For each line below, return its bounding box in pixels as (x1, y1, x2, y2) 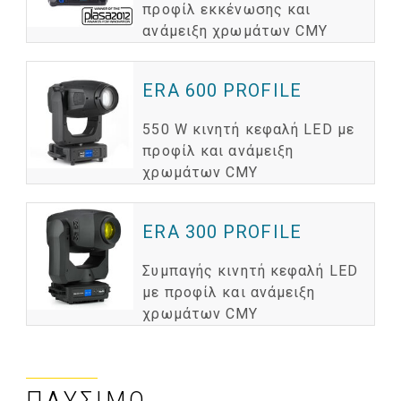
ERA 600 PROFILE (142, 80, 302, 102)
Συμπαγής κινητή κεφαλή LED (142, 262, 358, 280)
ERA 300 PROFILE (142, 221, 302, 243)
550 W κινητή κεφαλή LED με (142, 121, 354, 139)
